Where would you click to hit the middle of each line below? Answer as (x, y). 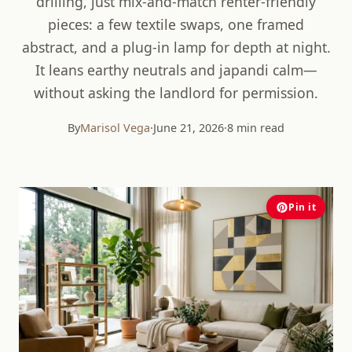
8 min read (256, 128)
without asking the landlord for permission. (176, 93)
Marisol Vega (115, 128)
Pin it (302, 207)
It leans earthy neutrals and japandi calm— (176, 70)
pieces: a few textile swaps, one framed (176, 24)
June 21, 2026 (189, 128)
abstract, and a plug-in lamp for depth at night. (176, 47)
